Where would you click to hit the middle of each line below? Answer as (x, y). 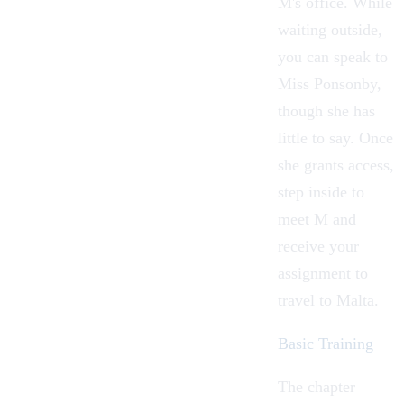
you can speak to (333, 56)
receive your (318, 246)
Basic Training (326, 343)
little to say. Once (335, 138)
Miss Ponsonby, (330, 83)
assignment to (323, 273)
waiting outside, (330, 29)
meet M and (317, 219)
